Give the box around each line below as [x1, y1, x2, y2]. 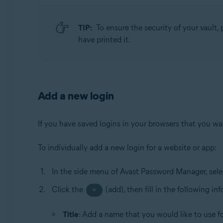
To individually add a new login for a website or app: [37, 143, 217, 152]
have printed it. [78, 35, 130, 44]
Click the [51, 185, 85, 194]
